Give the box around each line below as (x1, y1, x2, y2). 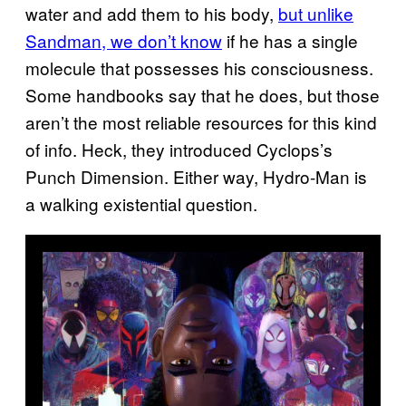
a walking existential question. (25, 191, 257, 217)
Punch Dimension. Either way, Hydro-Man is (25, 164, 367, 189)
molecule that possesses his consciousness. (25, 55, 373, 81)
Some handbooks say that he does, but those (25, 82, 380, 108)
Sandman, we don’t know (25, 28, 222, 53)
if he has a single (222, 28, 358, 53)
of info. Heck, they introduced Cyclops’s (25, 137, 333, 162)
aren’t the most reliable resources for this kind (25, 110, 377, 135)
